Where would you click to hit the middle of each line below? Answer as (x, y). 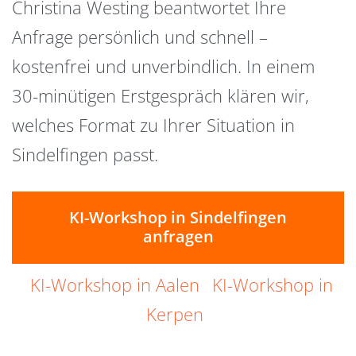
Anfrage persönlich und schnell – (140, 37)
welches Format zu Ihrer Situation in (153, 125)
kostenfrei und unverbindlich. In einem (163, 66)
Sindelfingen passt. (85, 155)
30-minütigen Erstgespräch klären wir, (161, 96)
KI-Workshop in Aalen (114, 284)
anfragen (178, 237)
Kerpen (175, 313)
